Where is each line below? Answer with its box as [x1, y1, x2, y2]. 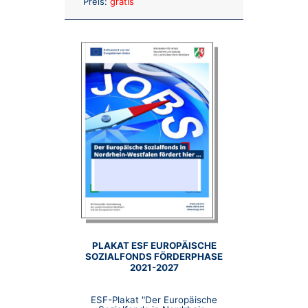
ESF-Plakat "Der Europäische [91, 294, 217, 305]
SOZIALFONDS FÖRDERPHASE [85, 251, 223, 263]
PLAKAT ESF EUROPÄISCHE [91, 240, 217, 252]
